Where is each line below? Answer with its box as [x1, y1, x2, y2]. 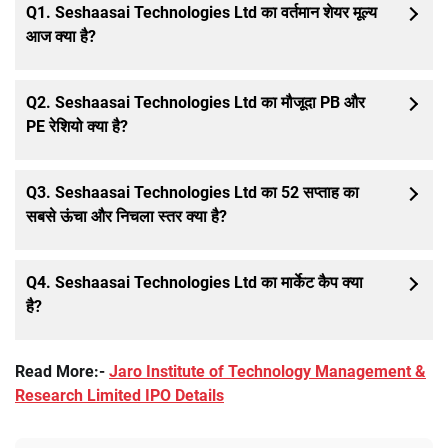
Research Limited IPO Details [15, 386, 224, 406]
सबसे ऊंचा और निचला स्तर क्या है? [26, 207, 227, 227]
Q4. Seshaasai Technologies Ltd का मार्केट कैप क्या [26, 273, 363, 293]
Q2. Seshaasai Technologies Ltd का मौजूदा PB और [26, 93, 365, 113]
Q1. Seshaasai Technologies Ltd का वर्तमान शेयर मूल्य [26, 3, 377, 23]
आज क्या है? [26, 27, 96, 47]
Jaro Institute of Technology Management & [109, 362, 426, 382]
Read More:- [15, 362, 109, 382]
